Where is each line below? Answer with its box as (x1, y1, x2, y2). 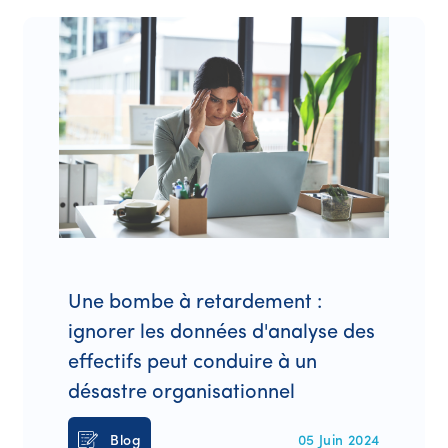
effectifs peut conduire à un (68, 352, 318, 373)
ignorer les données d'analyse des (68, 322, 376, 343)
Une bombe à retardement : (68, 292, 323, 313)
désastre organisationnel (68, 382, 296, 403)
